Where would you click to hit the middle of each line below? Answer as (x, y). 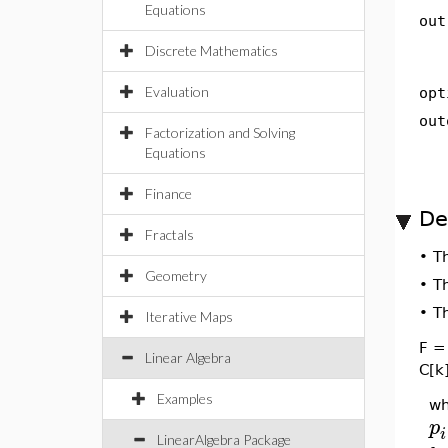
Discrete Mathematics (211, 50)
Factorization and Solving (220, 132)
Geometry (176, 275)
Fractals (169, 234)
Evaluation (177, 91)
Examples (185, 398)
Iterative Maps (189, 316)
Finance (168, 193)
